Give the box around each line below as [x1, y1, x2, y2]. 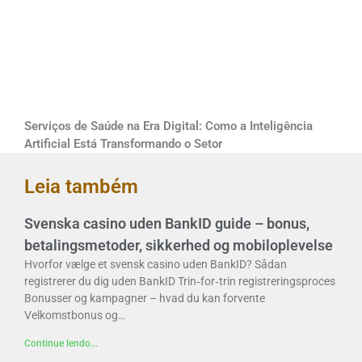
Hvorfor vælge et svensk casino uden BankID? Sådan [24, 257, 287, 271]
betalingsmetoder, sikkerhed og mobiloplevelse [24, 236, 333, 254]
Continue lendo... [24, 337, 98, 349]
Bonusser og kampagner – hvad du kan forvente [24, 291, 265, 305]
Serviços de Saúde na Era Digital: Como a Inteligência [24, 118, 313, 133]
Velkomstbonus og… [24, 308, 125, 322]
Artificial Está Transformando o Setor [24, 136, 222, 151]
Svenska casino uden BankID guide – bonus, [24, 214, 309, 232]
